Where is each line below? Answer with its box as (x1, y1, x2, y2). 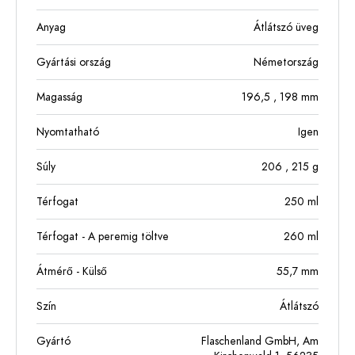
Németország (254, 54, 319, 70)
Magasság (36, 89, 82, 105)
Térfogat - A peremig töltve (36, 228, 169, 244)
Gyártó (36, 333, 71, 349)
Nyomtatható (36, 124, 99, 139)
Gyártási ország (36, 54, 111, 70)
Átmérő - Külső (36, 263, 107, 279)
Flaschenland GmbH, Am (201, 333, 319, 349)
